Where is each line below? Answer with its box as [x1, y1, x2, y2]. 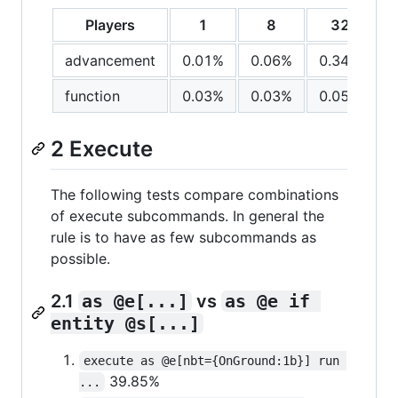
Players [85, 15, 135, 34]
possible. [51, 249, 110, 267]
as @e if [225, 290, 321, 312]
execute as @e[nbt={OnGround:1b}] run [84, 353, 347, 368]
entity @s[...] [51, 312, 200, 334]
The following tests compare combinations [51, 185, 338, 203]
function [65, 86, 120, 105]
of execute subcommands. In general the [51, 206, 324, 225]
